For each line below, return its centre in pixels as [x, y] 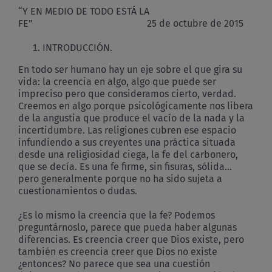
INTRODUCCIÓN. [77, 47]
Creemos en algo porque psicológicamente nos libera [136, 106]
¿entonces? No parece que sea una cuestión [114, 263]
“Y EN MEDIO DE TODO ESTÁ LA [84, 11]
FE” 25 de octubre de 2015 [131, 23]
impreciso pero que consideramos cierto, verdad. [127, 93]
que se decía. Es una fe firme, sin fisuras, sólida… [125, 166]
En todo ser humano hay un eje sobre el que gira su [130, 69]
